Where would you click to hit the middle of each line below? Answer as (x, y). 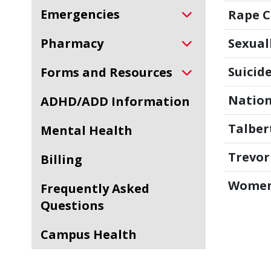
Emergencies (83, 14)
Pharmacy (76, 43)
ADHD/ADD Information (119, 101)
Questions (72, 205)
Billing (66, 159)
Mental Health (92, 130)
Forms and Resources (110, 72)
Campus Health (93, 234)
